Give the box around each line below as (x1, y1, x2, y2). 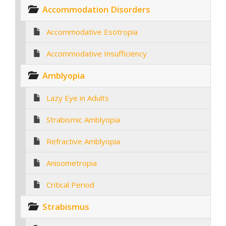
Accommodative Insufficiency (46, 48, 147, 59)
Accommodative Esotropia (46, 26, 138, 37)
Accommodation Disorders (42, 3, 150, 15)
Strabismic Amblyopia (46, 114, 120, 125)
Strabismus (42, 200, 89, 212)
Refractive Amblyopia (46, 136, 120, 146)
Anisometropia (46, 157, 97, 168)
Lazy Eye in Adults (46, 92, 109, 103)
